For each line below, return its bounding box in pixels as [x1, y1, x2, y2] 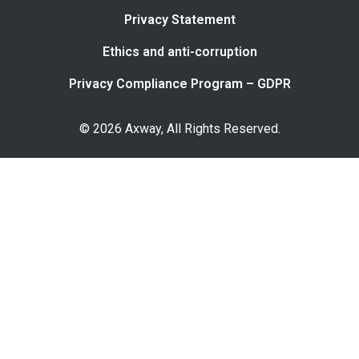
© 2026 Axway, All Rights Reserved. [79, 120, 280, 136]
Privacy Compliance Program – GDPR [68, 75, 291, 91]
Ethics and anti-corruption [102, 43, 257, 59]
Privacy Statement [123, 11, 236, 27]
